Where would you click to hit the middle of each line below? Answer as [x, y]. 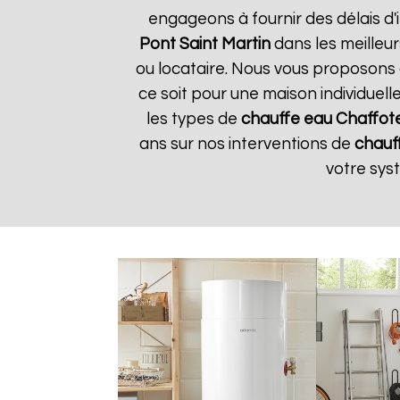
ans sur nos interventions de [247, 144]
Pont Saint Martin [205, 44]
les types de [194, 119]
